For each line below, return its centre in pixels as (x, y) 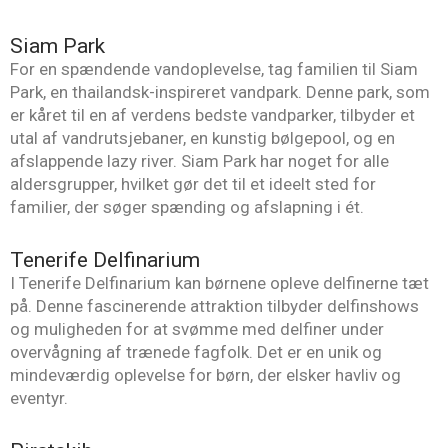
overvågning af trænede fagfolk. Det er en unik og (196, 351)
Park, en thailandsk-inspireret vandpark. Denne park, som (220, 92)
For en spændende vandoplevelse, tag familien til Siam (214, 69)
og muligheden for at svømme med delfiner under (197, 328)
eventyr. (39, 397)
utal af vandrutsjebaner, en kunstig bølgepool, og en (202, 138)
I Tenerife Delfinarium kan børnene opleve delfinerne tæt (219, 282)
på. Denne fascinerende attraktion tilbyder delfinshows (214, 305)
